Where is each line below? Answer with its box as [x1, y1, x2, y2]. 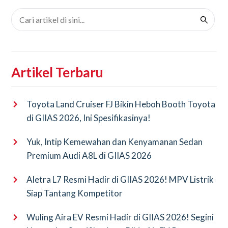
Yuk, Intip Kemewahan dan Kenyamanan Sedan [26, 136, 203, 147]
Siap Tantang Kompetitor [26, 188, 123, 198]
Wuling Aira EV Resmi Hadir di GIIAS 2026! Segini [26, 212, 214, 222]
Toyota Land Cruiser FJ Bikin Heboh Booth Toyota [26, 99, 216, 109]
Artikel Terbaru [11, 64, 104, 80]
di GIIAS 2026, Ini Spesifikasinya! [26, 112, 151, 123]
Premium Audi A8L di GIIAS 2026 [26, 150, 152, 161]
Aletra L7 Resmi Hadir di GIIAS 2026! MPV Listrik [26, 174, 214, 185]
